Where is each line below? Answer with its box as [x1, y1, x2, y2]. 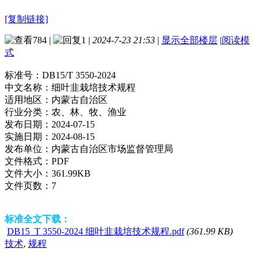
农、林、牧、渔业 [51, 106, 126, 117]
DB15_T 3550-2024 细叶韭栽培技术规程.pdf [7, 226, 184, 236]
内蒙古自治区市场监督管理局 [51, 143, 173, 154]
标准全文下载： [5, 213, 70, 224]
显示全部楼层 [161, 35, 218, 45]
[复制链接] [5, 13, 48, 24]
